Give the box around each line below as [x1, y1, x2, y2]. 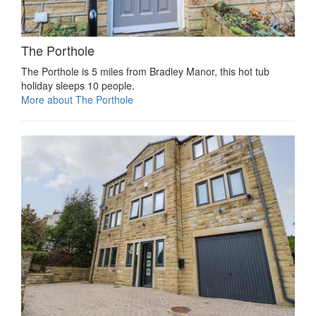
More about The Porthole [21, 92, 133, 107]
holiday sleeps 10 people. [21, 78, 135, 93]
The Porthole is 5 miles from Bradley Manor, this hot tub [21, 64, 269, 79]
